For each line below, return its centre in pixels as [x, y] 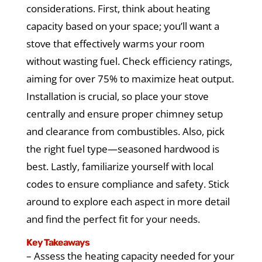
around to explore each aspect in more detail [128, 202]
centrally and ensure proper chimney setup [124, 114]
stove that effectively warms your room [115, 44]
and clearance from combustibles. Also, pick [125, 132]
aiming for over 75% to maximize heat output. [130, 79]
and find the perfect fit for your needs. [113, 219]
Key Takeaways [58, 243]
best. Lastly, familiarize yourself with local [120, 167]
